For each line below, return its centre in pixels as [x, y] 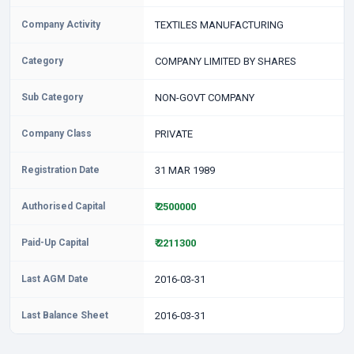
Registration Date [60, 170]
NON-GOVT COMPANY [204, 98]
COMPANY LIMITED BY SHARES [225, 61]
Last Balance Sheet [65, 315]
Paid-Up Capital [55, 243]
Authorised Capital [63, 206]
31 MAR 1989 [185, 170]
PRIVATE [173, 134]
